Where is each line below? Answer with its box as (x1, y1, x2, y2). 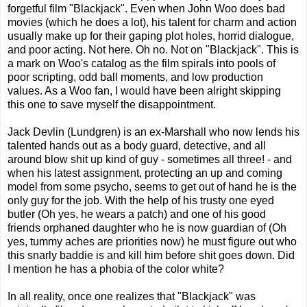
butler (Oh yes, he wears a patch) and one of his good (8, 208, 266, 221)
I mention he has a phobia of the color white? (8, 263, 224, 275)
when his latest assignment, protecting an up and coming (8, 167, 282, 180)
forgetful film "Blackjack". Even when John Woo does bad (8, 3, 285, 15)
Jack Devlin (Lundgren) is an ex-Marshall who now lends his (8, 126, 299, 138)
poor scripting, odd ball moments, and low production (8, 71, 263, 84)
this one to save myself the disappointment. (8, 99, 216, 111)
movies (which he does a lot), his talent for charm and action (8, 16, 297, 29)
